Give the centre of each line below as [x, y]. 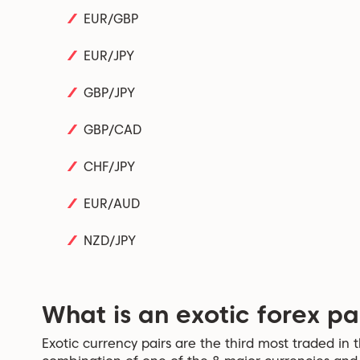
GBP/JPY [109, 92]
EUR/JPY [109, 55]
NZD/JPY [110, 240]
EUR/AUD [112, 203]
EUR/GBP [111, 18]
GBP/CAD [112, 129]
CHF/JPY [109, 166]
